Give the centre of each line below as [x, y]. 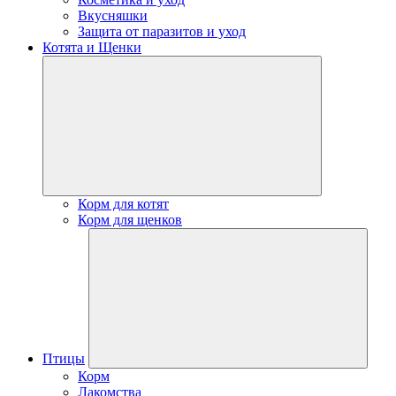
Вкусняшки [113, 15]
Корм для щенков [130, 220]
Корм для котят [123, 204]
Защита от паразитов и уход [162, 31]
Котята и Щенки [92, 47]
